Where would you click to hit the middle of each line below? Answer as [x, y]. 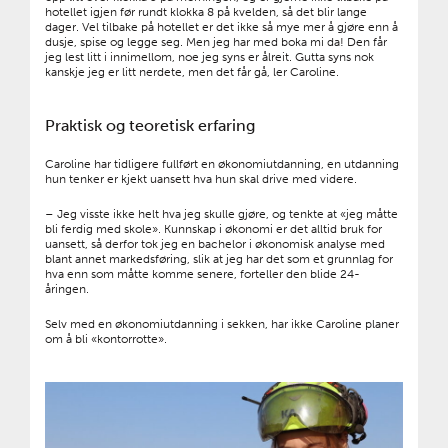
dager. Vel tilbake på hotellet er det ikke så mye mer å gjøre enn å [221, 27]
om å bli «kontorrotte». [106, 339]
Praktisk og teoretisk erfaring [150, 126]
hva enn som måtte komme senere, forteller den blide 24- [202, 274]
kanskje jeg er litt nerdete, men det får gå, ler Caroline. [192, 72]
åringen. [67, 289]
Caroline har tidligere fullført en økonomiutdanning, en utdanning [222, 164]
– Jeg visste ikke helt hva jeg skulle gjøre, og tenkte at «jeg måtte [221, 214]
